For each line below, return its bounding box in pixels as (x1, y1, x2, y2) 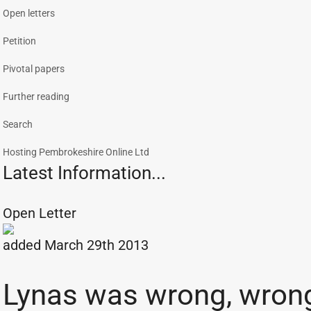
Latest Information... (3, 162, 166, 183)
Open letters (3, 8, 55, 19)
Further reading (3, 91, 69, 102)
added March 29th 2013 (3, 237, 149, 253)
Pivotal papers (3, 63, 65, 74)
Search (3, 119, 33, 130)
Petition (3, 35, 36, 47)
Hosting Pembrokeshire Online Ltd (3, 146, 149, 158)
